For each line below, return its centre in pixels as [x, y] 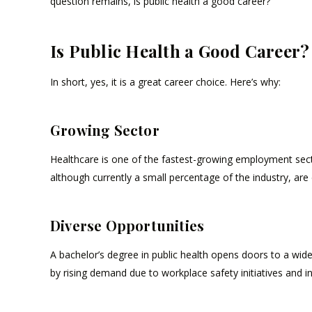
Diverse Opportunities [127, 226]
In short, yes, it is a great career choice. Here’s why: [165, 82]
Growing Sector [105, 130]
